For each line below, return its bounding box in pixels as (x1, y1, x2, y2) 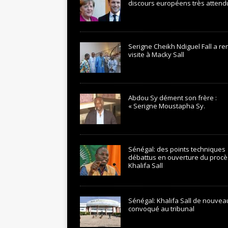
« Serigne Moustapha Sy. (128, 101, 205, 110)
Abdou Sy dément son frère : (128, 93, 217, 102)
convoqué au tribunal (128, 204, 194, 213)
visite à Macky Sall (128, 50, 184, 59)
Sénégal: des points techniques (128, 145, 225, 154)
